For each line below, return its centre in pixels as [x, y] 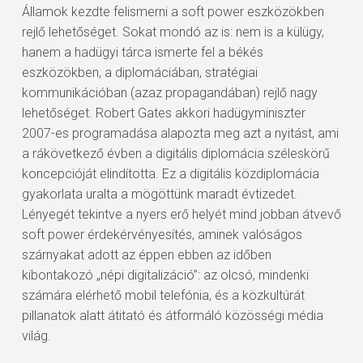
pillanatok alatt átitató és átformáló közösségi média [172, 316]
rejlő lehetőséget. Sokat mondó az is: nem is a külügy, [173, 32]
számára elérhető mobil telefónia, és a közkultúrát [163, 295]
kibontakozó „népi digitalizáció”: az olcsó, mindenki [165, 275]
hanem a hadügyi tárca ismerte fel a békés [142, 52]
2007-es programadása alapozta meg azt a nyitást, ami [180, 133]
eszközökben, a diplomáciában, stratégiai [139, 73]
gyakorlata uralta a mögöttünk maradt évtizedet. [159, 194]
